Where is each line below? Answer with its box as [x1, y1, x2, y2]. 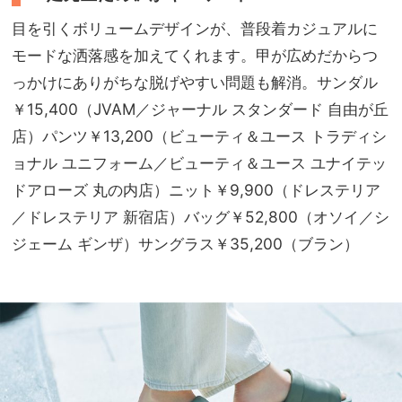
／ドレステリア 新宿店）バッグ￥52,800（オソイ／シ [12, 206, 389, 226]
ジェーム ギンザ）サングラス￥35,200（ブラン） [12, 233, 359, 253]
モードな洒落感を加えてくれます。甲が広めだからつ [12, 45, 378, 65]
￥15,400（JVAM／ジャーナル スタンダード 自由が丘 [12, 99, 389, 118]
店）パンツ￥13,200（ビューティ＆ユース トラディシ [12, 126, 387, 145]
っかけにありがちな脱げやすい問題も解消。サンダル [12, 72, 378, 92]
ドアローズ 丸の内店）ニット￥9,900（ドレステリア [12, 179, 380, 199]
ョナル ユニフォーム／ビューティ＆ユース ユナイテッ [12, 153, 387, 172]
